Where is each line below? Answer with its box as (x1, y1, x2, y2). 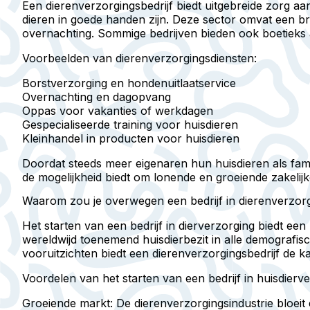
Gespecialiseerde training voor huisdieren (22, 118, 238, 132)
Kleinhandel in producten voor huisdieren (22, 131, 239, 146)
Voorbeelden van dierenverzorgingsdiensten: (22, 51, 257, 66)
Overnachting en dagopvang (22, 90, 171, 104)
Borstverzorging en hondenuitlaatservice (22, 76, 236, 91)
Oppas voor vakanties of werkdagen (22, 104, 213, 118)
